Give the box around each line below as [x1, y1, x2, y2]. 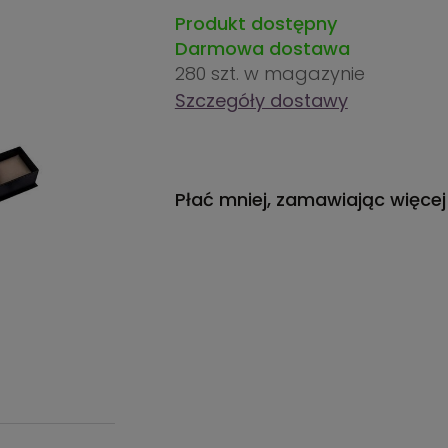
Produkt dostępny [174, 11, 337, 36]
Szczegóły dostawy [174, 88, 348, 113]
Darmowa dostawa [174, 36, 350, 61]
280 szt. [174, 61, 244, 86]
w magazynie [243, 61, 365, 86]
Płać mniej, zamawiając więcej [174, 187, 446, 212]
